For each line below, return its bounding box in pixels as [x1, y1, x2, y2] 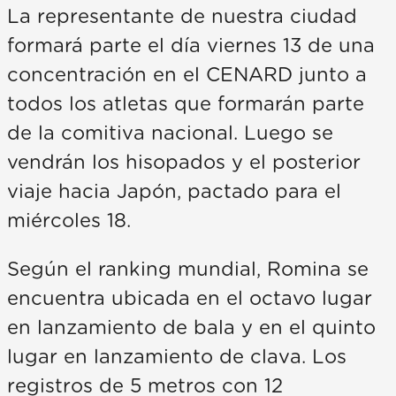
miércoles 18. [7, 211, 131, 232]
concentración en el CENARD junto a [7, 65, 367, 86]
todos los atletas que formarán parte [7, 95, 364, 115]
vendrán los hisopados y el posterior [7, 153, 361, 173]
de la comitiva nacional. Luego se [7, 124, 333, 144]
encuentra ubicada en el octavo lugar [7, 289, 372, 309]
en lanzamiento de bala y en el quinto [7, 318, 376, 339]
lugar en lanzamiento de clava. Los [7, 347, 346, 368]
